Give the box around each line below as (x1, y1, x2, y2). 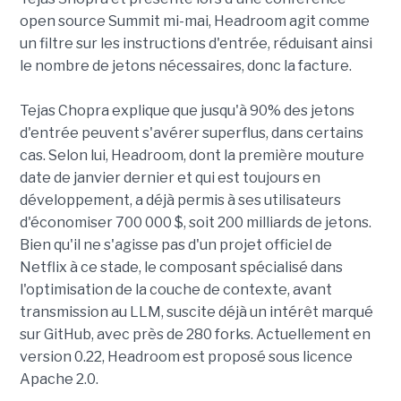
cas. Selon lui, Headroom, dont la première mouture (19, 147, 364, 165)
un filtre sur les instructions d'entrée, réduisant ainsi (19, 35, 372, 53)
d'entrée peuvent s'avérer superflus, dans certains (19, 124, 363, 142)
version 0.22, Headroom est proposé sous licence (19, 348, 353, 366)
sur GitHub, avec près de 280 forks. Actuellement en (19, 326, 371, 344)
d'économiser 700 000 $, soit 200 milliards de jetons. (19, 214, 371, 232)
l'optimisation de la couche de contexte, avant (19, 281, 332, 299)
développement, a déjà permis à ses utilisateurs (19, 192, 341, 209)
